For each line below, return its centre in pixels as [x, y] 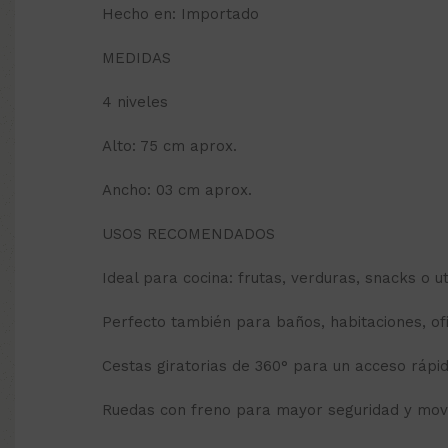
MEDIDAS [136, 58]
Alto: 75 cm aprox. [169, 146]
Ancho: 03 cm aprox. [177, 190]
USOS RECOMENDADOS [188, 234]
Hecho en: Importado [180, 14]
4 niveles [135, 102]
